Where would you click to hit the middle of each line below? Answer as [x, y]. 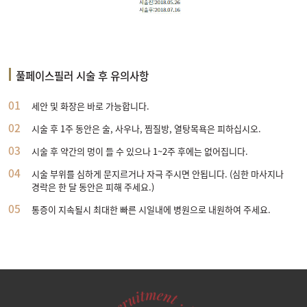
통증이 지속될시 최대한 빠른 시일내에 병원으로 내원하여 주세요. [150, 209]
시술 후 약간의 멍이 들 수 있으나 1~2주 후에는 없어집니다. [138, 151]
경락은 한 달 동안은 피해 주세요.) [93, 186]
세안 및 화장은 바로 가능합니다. [89, 106]
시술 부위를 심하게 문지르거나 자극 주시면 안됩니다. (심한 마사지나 [156, 173]
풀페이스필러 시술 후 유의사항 [83, 75]
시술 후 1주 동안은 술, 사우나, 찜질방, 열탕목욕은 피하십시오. [145, 128]
